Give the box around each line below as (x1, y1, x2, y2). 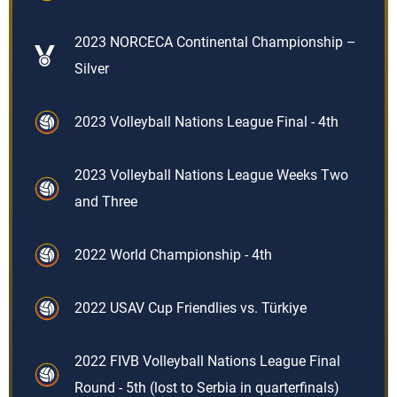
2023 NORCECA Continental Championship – (74, 34, 356, 51)
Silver (74, 60, 109, 77)
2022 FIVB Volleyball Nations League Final (74, 353, 340, 370)
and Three (74, 193, 137, 210)
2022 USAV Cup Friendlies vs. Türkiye (74, 300, 307, 316)
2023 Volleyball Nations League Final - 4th (74, 113, 339, 130)
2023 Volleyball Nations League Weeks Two (74, 167, 348, 183)
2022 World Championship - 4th (74, 246, 272, 263)
